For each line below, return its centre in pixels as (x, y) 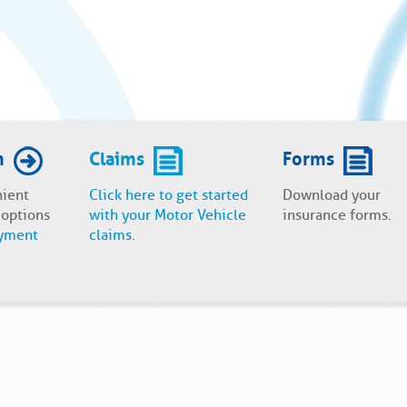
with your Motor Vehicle (167, 216)
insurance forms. (338, 216)
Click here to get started (168, 196)
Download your (332, 196)
